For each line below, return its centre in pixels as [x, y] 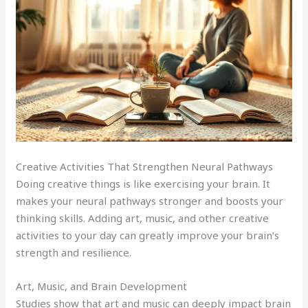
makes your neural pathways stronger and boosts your [150, 200]
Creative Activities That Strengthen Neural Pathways [145, 166]
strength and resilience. [74, 252]
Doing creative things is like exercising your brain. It [143, 183]
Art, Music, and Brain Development [102, 286]
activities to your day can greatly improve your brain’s [148, 235]
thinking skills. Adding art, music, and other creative [143, 218]
